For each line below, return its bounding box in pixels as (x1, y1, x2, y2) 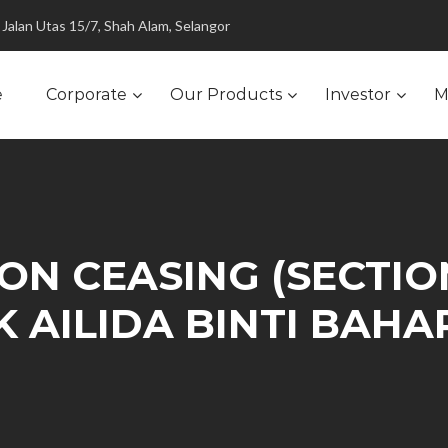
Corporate (46, 85, 127, 104)
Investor (325, 85, 391, 104)
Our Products (170, 85, 282, 104)
